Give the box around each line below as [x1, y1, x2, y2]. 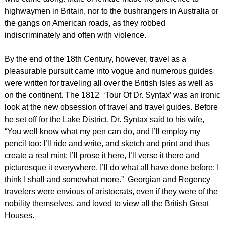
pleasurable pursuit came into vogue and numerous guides [4, 66, 213, 75]
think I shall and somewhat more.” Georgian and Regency [4, 175, 210, 184]
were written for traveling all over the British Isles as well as [4, 78, 213, 87]
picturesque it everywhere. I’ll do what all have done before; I [4, 163, 219, 172]
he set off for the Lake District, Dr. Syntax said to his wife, [4, 115, 204, 124]
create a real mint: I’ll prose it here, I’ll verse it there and [4, 151, 199, 160]
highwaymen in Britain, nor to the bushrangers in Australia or [4, 6, 218, 15]
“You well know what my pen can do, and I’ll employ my [4, 127, 200, 136]
